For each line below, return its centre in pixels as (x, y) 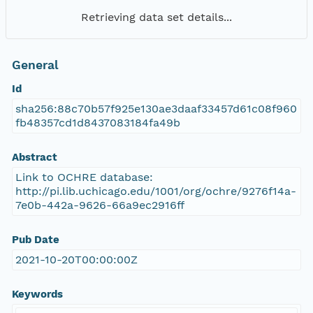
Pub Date (35, 240)
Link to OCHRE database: (84, 177)
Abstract (34, 158)
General (35, 65)
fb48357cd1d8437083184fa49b (97, 123)
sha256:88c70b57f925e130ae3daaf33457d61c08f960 (156, 109)
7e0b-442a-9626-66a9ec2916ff (100, 205)
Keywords (37, 294)
